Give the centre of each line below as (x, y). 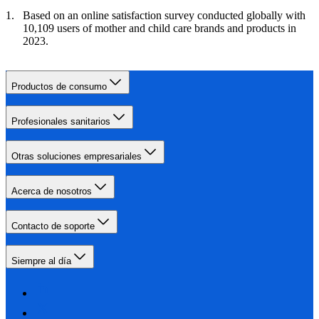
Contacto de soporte (53, 226)
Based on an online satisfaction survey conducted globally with (164, 16)
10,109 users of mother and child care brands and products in (159, 28)
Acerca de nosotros (52, 192)
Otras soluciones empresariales (77, 157)
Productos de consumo (59, 87)
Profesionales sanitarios (61, 122)
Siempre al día (41, 261)
